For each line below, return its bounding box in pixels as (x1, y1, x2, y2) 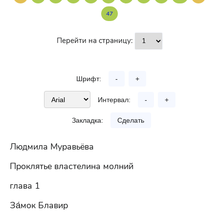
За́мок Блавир (10, 199, 68, 211)
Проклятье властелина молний (10, 160, 133, 172)
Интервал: (97, 95, 131, 104)
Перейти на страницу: (56, 36, 134, 45)
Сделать (117, 116, 144, 124)
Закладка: (71, 116, 103, 124)
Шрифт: (76, 75, 101, 83)
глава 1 (10, 180, 40, 192)
